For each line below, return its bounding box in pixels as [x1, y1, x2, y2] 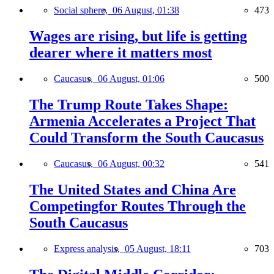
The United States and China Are [29, 181, 236, 198]
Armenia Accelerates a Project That [29, 113, 256, 129]
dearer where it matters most [29, 45, 212, 61]
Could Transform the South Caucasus [29, 129, 264, 146]
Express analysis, [54, 243, 125, 254]
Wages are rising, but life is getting [29, 28, 247, 45]
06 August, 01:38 [113, 5, 179, 16]
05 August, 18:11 [125, 243, 191, 254]
